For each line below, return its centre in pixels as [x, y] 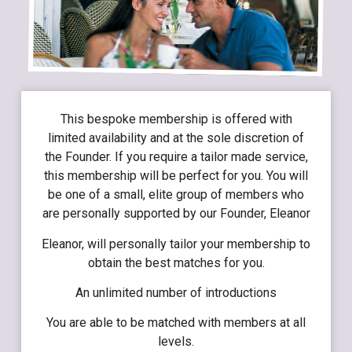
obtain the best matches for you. [176, 262]
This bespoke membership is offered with [176, 119]
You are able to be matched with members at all [176, 323]
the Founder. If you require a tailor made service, [176, 157]
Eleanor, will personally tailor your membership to [176, 244]
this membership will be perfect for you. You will [176, 176]
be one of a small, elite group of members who [176, 195]
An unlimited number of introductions [176, 292]
